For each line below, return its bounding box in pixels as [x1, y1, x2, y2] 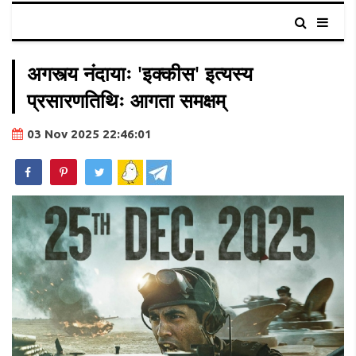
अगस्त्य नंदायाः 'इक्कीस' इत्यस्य [27, 60, 253, 87]
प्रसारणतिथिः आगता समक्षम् [27, 87, 226, 114]
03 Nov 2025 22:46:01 [27, 127, 152, 141]
